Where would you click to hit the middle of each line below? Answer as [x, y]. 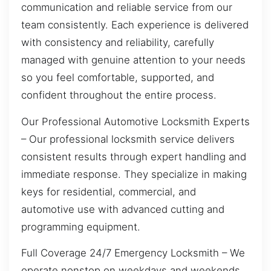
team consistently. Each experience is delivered [135, 25]
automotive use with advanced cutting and [123, 209]
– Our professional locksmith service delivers [128, 139]
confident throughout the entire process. [119, 95]
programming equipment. [81, 227]
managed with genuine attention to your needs [133, 60]
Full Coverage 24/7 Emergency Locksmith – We [133, 253]
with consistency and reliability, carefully [118, 43]
